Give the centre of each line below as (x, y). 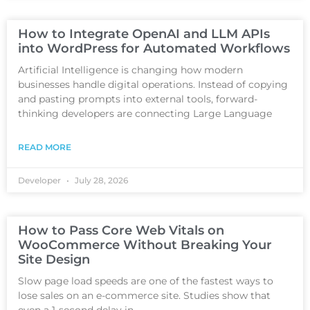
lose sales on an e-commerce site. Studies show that (144, 295)
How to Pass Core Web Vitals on (121, 230)
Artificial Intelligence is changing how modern (130, 70)
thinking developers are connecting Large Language (145, 113)
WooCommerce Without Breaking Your (145, 245)
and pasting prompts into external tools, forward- (138, 99)
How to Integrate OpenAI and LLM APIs (144, 34)
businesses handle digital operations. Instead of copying (153, 84)
